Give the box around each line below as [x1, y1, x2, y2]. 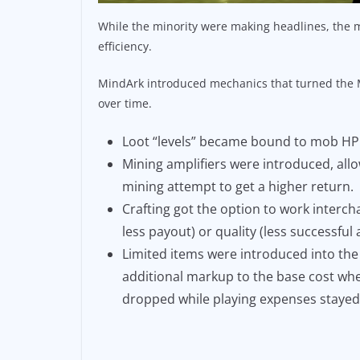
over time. [98, 96, 152, 112]
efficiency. [98, 39, 152, 55]
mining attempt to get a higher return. [122, 178, 354, 196]
